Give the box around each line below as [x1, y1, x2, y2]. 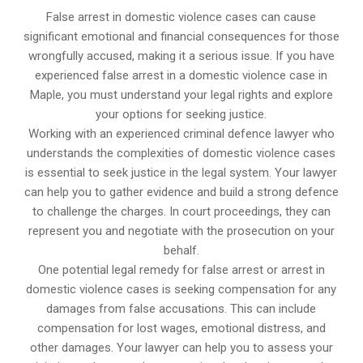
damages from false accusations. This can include [46, 301, 317, 317]
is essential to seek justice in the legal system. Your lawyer [25, 165, 338, 181]
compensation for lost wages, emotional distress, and [36, 321, 326, 336]
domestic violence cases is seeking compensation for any [26, 282, 337, 297]
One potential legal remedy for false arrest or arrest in [37, 263, 325, 278]
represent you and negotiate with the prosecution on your [28, 224, 335, 239]
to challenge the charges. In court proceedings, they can [32, 204, 331, 220]
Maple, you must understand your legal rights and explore [29, 88, 333, 103]
